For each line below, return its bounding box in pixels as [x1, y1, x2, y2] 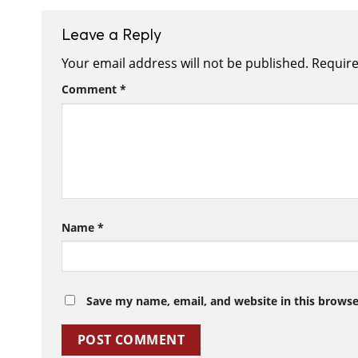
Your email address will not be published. [62, 54, 308, 73]
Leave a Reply [62, 24, 165, 43]
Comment [62, 82, 120, 97]
